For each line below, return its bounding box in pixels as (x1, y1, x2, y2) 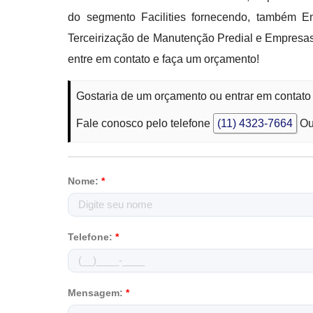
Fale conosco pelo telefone (76, 117, 214, 129)
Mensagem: (68, 287, 126, 298)
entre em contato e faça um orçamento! (68, 53, 260, 65)
